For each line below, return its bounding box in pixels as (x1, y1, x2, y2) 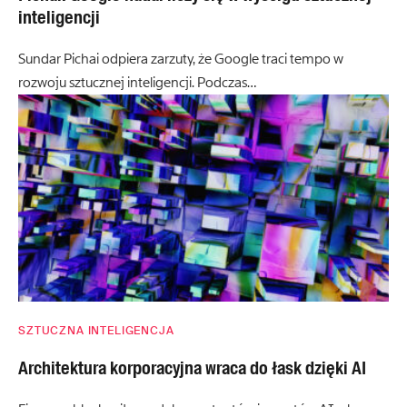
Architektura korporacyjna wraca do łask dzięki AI (18, 356, 366, 380)
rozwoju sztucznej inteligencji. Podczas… (18, 73, 256, 92)
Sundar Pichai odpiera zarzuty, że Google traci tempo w (18, 49, 343, 68)
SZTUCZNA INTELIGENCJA (18, 323, 174, 338)
